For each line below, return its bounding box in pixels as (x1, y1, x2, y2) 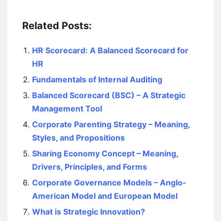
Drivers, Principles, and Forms (32, 161, 147, 172)
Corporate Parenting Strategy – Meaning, (32, 119, 190, 129)
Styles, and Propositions (32, 132, 125, 143)
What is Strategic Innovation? (32, 206, 145, 217)
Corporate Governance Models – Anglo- (32, 177, 186, 187)
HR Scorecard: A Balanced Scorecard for (32, 45, 188, 55)
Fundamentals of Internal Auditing (32, 74, 162, 84)
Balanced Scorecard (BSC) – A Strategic (32, 90, 185, 100)
